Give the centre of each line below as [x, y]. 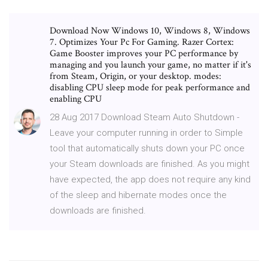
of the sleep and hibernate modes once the [138, 195]
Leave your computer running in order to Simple [146, 133]
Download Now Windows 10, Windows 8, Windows [150, 31]
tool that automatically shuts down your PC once [147, 148]
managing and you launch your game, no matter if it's [150, 65]
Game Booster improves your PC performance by [144, 53]
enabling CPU [77, 99]
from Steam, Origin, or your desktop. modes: [135, 76]
